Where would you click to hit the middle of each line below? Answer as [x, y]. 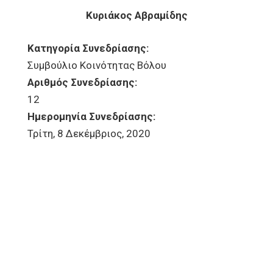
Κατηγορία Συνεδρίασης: [89, 48]
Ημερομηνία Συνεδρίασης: [93, 116]
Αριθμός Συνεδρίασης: [83, 82]
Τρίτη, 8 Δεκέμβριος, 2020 [89, 133]
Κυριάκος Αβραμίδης [136, 15]
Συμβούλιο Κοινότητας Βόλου [97, 65]
